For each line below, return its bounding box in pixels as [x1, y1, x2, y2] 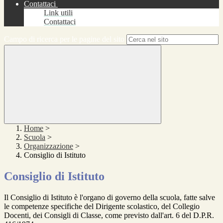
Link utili [44, 8, 73, 17]
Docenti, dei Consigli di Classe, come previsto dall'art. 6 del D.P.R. [4, 211, 214, 220]
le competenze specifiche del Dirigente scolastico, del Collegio [4, 202, 200, 211]
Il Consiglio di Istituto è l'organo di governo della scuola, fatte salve [4, 193, 215, 202]
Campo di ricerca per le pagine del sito [4, 35, 124, 44]
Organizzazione [24, 142, 73, 151]
